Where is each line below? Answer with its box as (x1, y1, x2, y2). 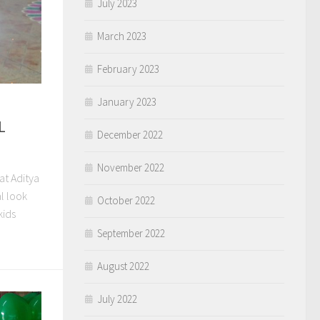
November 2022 (97, 161, 164, 174)
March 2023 (97, 29, 146, 43)
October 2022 (97, 194, 155, 207)
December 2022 (97, 128, 163, 141)
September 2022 (97, 226, 165, 240)
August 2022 (97, 259, 149, 273)
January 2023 (97, 95, 156, 109)
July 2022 (97, 292, 137, 306)
